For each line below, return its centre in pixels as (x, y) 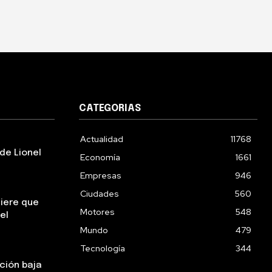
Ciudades (100, 194)
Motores (97, 212)
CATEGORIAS (110, 108)
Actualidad (102, 139)
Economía (100, 157)
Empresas (101, 175)
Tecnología (103, 248)
